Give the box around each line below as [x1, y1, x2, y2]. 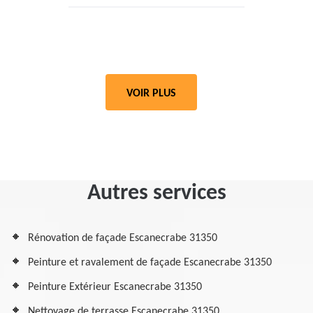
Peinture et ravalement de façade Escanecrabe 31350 [28, 257, 272, 268]
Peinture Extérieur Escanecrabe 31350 [28, 282, 202, 293]
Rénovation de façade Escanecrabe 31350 [28, 233, 217, 244]
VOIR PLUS [126, 88, 176, 99]
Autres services [87, 182, 226, 205]
